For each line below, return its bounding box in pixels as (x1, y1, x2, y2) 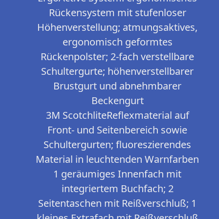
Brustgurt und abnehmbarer (53, 79, 181, 92)
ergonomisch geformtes (62, 35, 173, 48)
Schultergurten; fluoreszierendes (44, 138, 191, 151)
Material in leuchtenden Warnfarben (36, 153, 199, 166)
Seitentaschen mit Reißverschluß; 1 (38, 197, 197, 210)
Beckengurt (91, 94, 144, 107)
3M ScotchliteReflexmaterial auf (45, 109, 189, 122)
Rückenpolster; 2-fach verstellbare (41, 50, 194, 63)
